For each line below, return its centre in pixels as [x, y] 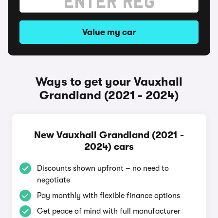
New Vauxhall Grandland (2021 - [109, 135]
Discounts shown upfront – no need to [103, 168]
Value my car [109, 32]
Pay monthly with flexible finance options [109, 196]
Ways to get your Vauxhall [109, 82]
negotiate [54, 180]
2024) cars [109, 147]
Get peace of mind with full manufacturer [109, 211]
